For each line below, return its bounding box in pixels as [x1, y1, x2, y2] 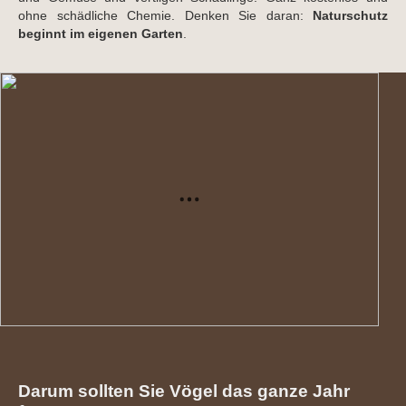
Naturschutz [313, 8, 388, 23]
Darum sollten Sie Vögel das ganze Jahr [18, 382, 350, 401]
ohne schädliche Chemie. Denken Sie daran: [18, 8, 313, 23]
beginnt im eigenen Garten [18, 26, 183, 41]
